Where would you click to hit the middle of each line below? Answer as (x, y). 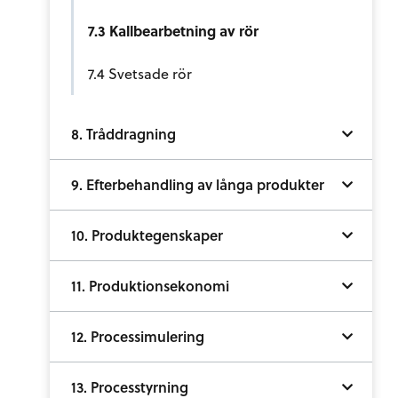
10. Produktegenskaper (147, 235)
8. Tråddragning (123, 134)
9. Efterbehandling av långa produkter (198, 184)
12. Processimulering (138, 336)
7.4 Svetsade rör (140, 73)
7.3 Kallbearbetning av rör (173, 31)
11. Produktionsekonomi (150, 286)
